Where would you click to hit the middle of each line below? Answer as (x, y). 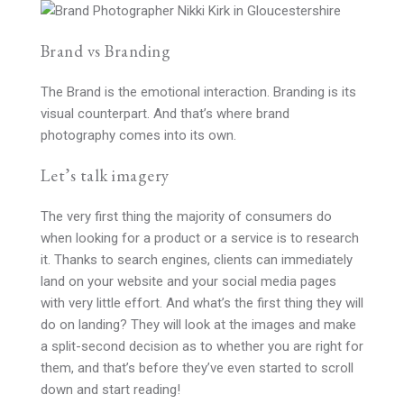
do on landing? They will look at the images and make (198, 325)
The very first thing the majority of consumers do (186, 216)
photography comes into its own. (138, 135)
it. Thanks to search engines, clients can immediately (197, 260)
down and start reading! (110, 390)
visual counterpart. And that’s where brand (165, 114)
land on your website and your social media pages (188, 281)
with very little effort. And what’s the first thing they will (202, 303)
